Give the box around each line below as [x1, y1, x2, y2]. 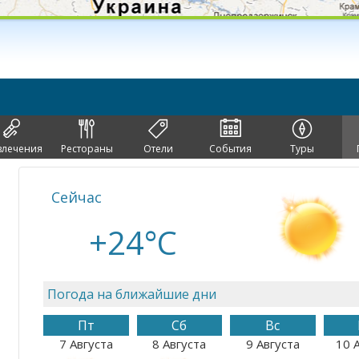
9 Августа [245, 336, 300, 352]
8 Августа [152, 336, 207, 352]
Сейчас [51, 188, 102, 207]
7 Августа [58, 336, 113, 352]
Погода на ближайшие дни [47, 285, 216, 303]
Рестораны [60, 142, 113, 155]
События [208, 142, 252, 155]
